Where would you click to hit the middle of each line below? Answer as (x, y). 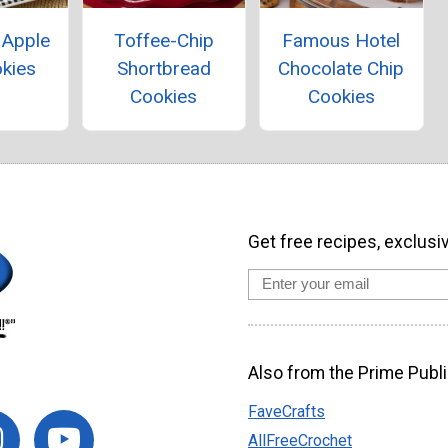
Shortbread (163, 68)
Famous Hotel (341, 40)
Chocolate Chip (341, 68)
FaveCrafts (286, 411)
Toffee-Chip (163, 40)
